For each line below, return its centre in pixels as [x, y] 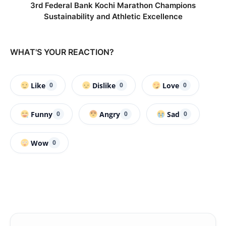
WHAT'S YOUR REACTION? [62, 52]
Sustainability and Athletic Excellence [113, 17]
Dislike [104, 85]
